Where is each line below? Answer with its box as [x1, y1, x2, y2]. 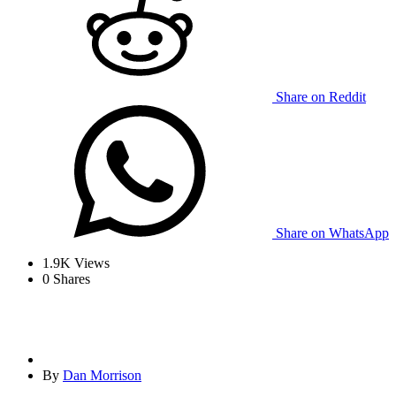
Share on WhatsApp [276, 225, 389, 241]
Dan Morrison [63, 368, 141, 384]
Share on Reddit [276, 89, 366, 105]
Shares [49, 271, 90, 287]
